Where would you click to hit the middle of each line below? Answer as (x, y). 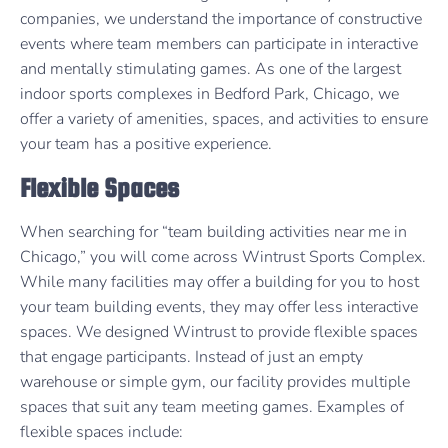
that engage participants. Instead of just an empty (191, 357)
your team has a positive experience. (146, 143)
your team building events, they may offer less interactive (219, 307)
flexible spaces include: (101, 432)
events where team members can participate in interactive (219, 43)
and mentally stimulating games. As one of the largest (210, 68)
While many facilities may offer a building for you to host (219, 282)
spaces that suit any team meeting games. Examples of (212, 407)
